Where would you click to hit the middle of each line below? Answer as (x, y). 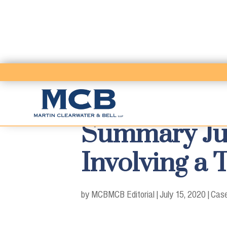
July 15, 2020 (183, 194)
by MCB (94, 194)
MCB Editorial (131, 194)
